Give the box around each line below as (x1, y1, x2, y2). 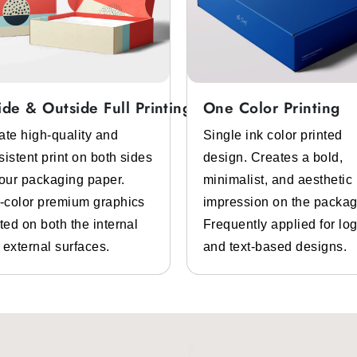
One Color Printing (203, 96, 340, 119)
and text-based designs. (203, 239, 347, 253)
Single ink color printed (203, 127, 343, 142)
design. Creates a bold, (203, 150, 343, 164)
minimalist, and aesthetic (203, 172, 352, 186)
